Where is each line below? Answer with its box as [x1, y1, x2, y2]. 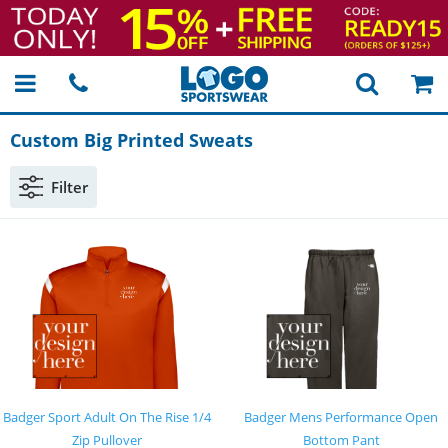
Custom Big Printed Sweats [10, 128, 253, 152]
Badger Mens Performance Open [244, 408, 438, 426]
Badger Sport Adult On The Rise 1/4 [3, 408, 211, 426]
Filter [51, 177, 88, 197]
